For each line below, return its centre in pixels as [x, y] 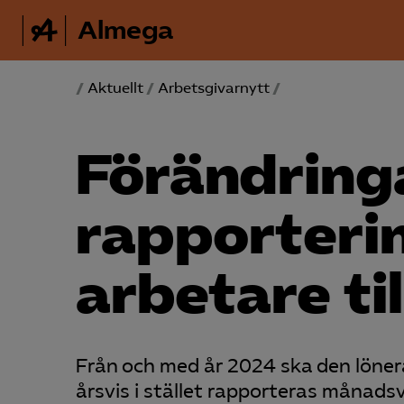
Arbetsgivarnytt [214, 88]
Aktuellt [115, 88]
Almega [126, 30]
